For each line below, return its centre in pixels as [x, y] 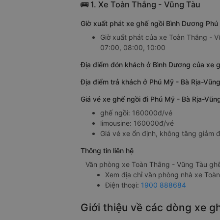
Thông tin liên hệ [107, 151]
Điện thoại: [123, 185]
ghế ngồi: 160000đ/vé [136, 113]
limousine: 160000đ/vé [137, 123]
